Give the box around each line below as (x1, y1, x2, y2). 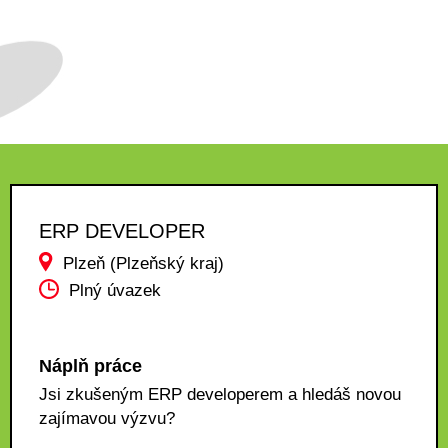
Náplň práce (39, 356, 142, 376)
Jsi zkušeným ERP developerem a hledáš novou (39, 385, 401, 404)
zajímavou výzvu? (39, 409, 175, 428)
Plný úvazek (69, 281, 161, 301)
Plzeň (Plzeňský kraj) (63, 254, 224, 273)
